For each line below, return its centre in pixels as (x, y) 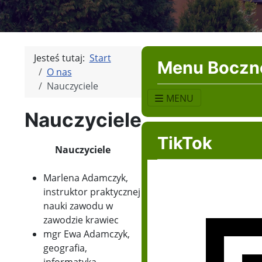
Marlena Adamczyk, (85, 178)
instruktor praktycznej (92, 192)
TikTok (185, 143)
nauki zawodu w (78, 206)
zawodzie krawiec (81, 220)
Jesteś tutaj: (61, 58)
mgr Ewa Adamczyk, (86, 234)
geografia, (65, 248)
